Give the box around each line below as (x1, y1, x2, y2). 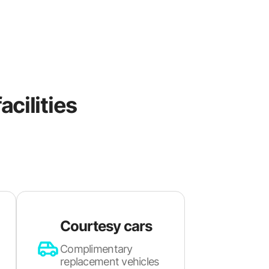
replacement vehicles (60, 255, 159, 268)
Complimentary (60, 242, 133, 255)
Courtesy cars (60, 217, 153, 235)
